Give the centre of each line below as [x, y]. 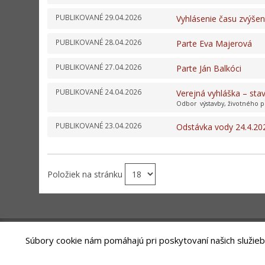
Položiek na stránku [86, 174]
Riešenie [62, 256]
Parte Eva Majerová [214, 43]
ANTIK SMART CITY [106, 256]
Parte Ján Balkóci [209, 68]
